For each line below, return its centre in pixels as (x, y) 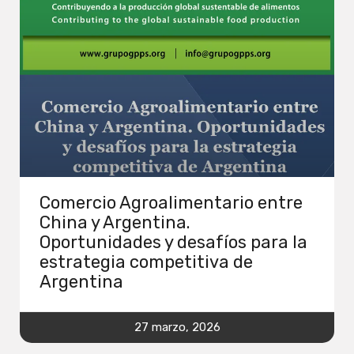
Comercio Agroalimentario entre (171, 202)
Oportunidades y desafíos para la (173, 242)
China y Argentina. (115, 222)
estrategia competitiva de (146, 262)
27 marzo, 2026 (177, 327)
